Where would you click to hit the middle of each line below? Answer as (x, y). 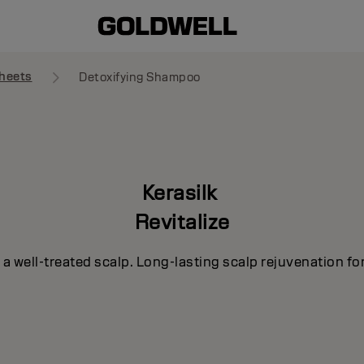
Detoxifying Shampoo (140, 77)
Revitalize (182, 221)
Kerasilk (182, 192)
